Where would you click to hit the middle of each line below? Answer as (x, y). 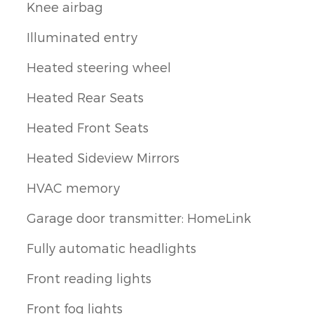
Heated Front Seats (88, 127)
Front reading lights (89, 278)
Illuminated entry (82, 36)
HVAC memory (73, 187)
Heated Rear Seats (85, 97)
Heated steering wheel (99, 67)
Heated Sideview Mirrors (103, 157)
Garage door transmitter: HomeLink (139, 217)
